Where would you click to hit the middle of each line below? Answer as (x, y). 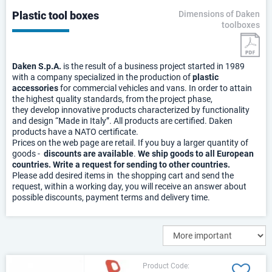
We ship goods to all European (196, 154)
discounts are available (89, 154)
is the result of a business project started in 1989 (153, 66)
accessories (35, 88)
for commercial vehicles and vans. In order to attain (155, 88)
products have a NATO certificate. (75, 132)
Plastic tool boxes (56, 15)
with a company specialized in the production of (102, 77)
